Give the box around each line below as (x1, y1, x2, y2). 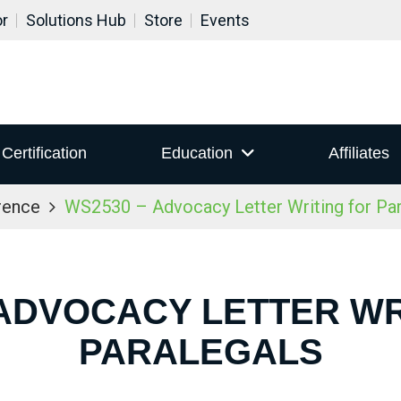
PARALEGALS (78, 332, 323, 371)
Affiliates (328, 144, 389, 163)
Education (160, 144, 233, 163)
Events (200, 11, 250, 30)
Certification (2, 144, 88, 163)
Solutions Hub (26, 11, 126, 30)
